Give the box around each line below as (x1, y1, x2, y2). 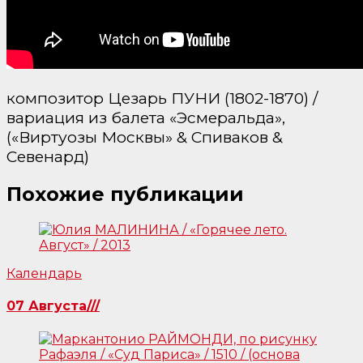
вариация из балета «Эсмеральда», (6, 108, 285, 128)
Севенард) (6, 147, 89, 167)
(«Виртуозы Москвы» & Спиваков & (6, 127, 283, 147)
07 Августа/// (6, 298, 100, 314)
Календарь (6, 266, 82, 282)
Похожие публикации (6, 182, 244, 207)
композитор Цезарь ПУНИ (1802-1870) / (6, 88, 318, 109)
